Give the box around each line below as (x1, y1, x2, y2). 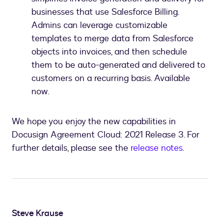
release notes (131, 141, 183, 154)
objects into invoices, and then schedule (31, 45, 187, 58)
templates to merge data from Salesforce (31, 32, 193, 45)
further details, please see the (12, 141, 131, 154)
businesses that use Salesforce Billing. (31, 5, 179, 18)
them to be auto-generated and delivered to (31, 58, 205, 71)
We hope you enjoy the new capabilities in (12, 115, 176, 128)
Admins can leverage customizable (31, 19, 167, 31)
